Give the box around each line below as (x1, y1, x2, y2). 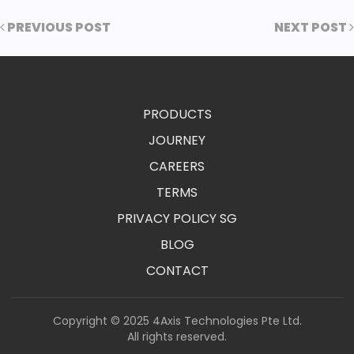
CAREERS (149, 156, 205, 175)
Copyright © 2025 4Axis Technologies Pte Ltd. (52, 312, 302, 329)
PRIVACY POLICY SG (117, 209, 237, 228)
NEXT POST (274, 17, 349, 36)
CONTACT (145, 261, 209, 280)
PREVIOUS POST (5, 17, 111, 36)
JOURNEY (149, 130, 205, 149)
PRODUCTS (142, 104, 212, 123)
